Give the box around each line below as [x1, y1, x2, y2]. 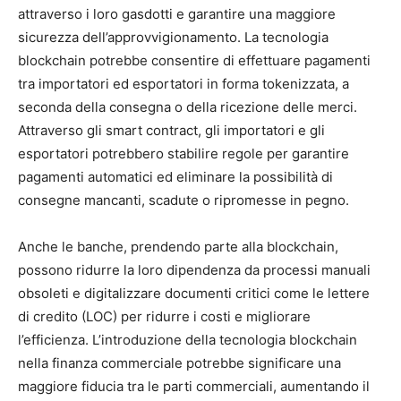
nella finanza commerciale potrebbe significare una [18, 354, 341, 371]
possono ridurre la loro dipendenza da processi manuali [18, 260, 371, 278]
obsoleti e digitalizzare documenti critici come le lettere [18, 284, 370, 302]
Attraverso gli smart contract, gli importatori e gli [18, 121, 325, 139]
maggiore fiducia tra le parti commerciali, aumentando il [18, 377, 370, 395]
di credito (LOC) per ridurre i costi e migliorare [18, 307, 311, 325]
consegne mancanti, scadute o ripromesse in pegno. [18, 191, 349, 209]
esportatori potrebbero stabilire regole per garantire [18, 144, 349, 162]
